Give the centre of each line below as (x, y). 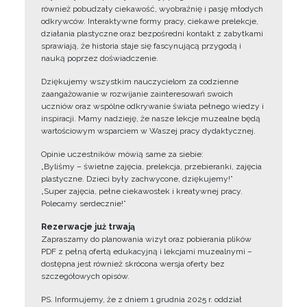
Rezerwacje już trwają (88, 227)
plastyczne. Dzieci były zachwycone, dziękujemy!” (137, 179)
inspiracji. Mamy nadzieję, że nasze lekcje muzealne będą (151, 119)
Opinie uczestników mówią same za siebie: (122, 154)
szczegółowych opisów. (85, 276)
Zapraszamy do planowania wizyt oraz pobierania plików (146, 239)
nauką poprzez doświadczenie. (100, 58)
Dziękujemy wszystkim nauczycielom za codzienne (140, 82)
